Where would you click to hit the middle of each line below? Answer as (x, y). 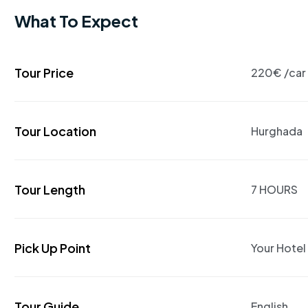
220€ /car (278, 72)
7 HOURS (274, 189)
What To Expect (76, 20)
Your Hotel (278, 247)
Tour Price (44, 72)
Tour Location (55, 131)
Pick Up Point (53, 247)
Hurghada (277, 131)
